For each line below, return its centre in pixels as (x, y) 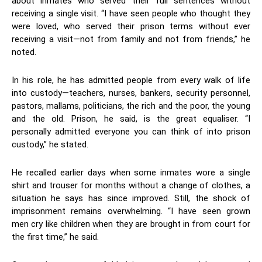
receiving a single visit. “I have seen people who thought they (131, 14)
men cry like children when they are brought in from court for (131, 224)
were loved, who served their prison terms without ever (131, 27)
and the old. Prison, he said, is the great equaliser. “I (131, 119)
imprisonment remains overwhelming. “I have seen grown (131, 211)
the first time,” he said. (55, 237)
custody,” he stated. (50, 145)
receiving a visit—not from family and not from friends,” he (131, 39)
